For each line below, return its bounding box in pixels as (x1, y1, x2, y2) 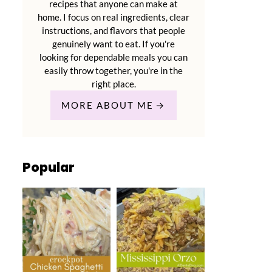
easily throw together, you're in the (44, 65, 183, 76)
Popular (22, 158, 75, 177)
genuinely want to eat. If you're (52, 38, 175, 50)
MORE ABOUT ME (61, 100, 154, 111)
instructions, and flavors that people (42, 25, 185, 36)
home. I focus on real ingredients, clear (38, 12, 189, 23)
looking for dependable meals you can (39, 52, 188, 63)
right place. (91, 78, 136, 90)
